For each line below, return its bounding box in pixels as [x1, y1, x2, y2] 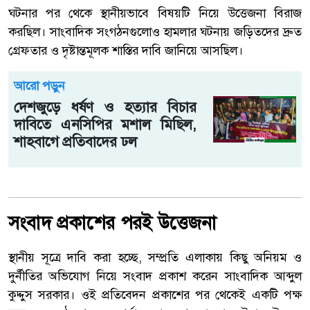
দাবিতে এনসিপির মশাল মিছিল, [14, 114, 197, 134]
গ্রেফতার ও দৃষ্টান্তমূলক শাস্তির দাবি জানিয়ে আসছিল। [8, 42, 243, 59]
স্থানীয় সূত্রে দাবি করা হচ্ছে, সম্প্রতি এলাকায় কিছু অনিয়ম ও [8, 248, 302, 266]
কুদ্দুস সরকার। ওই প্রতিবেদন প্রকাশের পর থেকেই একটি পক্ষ [8, 286, 302, 303]
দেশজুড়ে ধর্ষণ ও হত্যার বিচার [14, 97, 197, 116]
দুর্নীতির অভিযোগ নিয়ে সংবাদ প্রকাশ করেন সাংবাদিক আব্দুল [8, 267, 302, 284]
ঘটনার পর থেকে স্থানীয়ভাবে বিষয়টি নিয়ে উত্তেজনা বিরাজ [8, 4, 302, 21]
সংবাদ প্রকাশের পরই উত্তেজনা [8, 211, 217, 235]
